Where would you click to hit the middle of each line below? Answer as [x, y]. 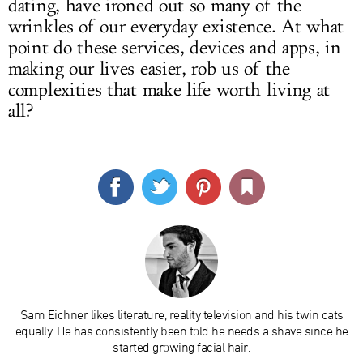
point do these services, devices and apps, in [175, 48]
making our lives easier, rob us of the [149, 69]
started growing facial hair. [181, 347]
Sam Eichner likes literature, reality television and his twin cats [181, 314]
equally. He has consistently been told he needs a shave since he [181, 331]
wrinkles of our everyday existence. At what [176, 27]
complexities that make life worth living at [169, 90]
